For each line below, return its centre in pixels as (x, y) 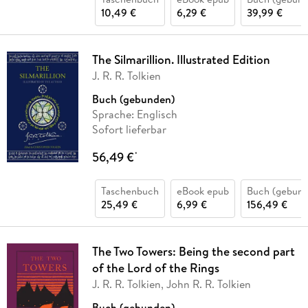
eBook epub (202, 191)
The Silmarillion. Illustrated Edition (181, 60)
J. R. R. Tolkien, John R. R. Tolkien (171, 284)
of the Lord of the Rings (155, 268)
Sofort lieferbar (129, 130)
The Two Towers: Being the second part (193, 252)
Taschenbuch (130, 191)
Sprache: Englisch (134, 114)
